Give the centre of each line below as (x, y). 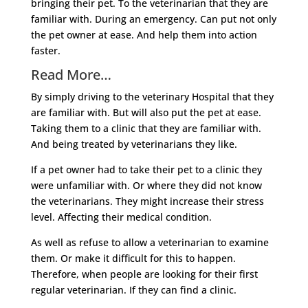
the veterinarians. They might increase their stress (147, 201)
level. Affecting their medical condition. (121, 217)
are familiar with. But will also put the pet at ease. (146, 112)
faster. (45, 50)
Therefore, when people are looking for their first (144, 274)
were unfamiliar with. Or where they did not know (146, 185)
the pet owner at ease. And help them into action (144, 34)
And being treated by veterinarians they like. (134, 144)
